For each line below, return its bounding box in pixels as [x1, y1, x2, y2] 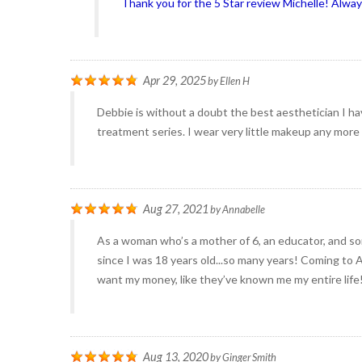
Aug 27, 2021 [143, 202, 208, 216]
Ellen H [220, 74, 250, 87]
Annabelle [222, 203, 265, 216]
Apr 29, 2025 [143, 74, 206, 87]
